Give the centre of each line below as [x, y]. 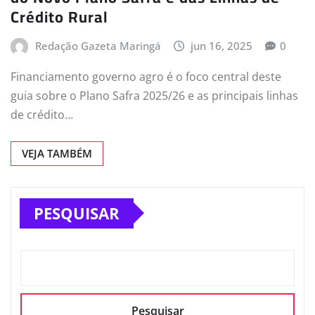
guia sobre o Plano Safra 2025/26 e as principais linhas [154, 95]
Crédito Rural [59, 17]
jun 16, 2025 [222, 46]
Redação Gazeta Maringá [98, 46]
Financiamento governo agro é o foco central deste [146, 76]
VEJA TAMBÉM [57, 153]
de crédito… [42, 114]
